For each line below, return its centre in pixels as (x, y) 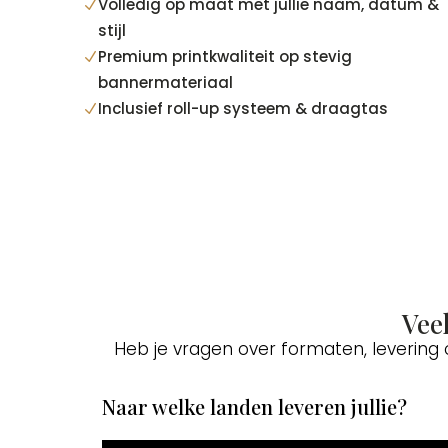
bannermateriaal (165, 82)
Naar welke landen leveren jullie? (254, 407)
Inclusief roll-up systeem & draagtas (243, 108)
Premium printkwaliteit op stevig (225, 56)
